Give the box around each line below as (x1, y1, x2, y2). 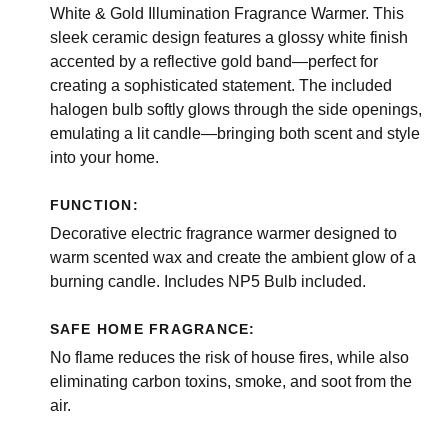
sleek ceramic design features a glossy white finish (49, 29, 408, 47)
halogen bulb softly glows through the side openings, (49, 101, 422, 119)
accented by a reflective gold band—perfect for (49, 53, 378, 71)
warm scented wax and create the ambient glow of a (49, 249, 416, 267)
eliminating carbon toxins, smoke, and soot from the (49, 373, 412, 391)
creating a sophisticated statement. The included (49, 77, 392, 95)
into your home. (49, 149, 159, 167)
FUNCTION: (49, 197, 139, 214)
